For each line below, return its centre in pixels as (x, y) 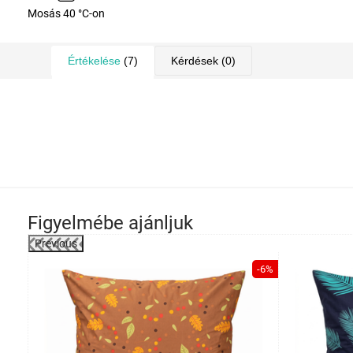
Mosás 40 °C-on (66, 13)
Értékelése (94, 61)
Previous (56, 243)
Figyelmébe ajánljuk (110, 223)
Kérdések (195, 61)
